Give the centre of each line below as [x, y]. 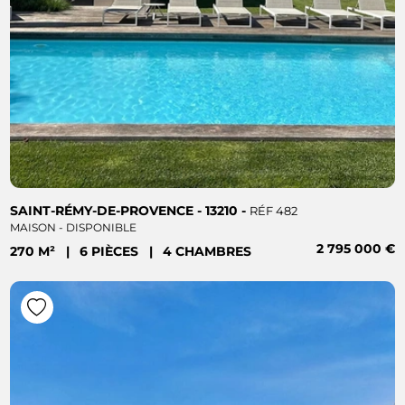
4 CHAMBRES [207, 252]
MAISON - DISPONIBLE [74, 227]
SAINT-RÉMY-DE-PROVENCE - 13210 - [130, 210]
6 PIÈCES [111, 252]
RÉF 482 [274, 211]
